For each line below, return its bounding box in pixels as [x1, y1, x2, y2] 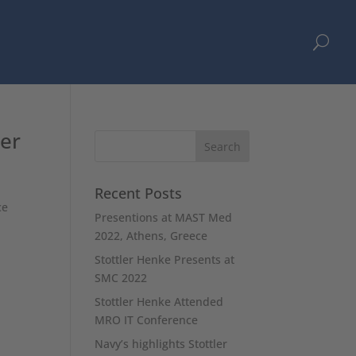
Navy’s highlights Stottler [95, 335, 228, 351]
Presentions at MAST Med [95, 209, 233, 225]
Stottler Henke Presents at [95, 251, 235, 267]
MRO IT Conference [95, 311, 199, 327]
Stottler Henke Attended [95, 293, 224, 309]
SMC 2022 [95, 269, 148, 285]
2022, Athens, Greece [95, 227, 208, 243]
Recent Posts [95, 183, 183, 203]
